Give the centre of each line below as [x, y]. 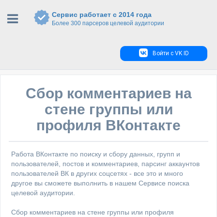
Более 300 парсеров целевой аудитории [108, 23]
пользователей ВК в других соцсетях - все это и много [97, 173]
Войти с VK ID [170, 53]
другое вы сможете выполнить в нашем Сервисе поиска [100, 183]
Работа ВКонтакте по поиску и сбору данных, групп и [96, 154]
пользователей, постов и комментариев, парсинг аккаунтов [105, 164]
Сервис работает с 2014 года [102, 15]
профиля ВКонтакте [108, 125]
